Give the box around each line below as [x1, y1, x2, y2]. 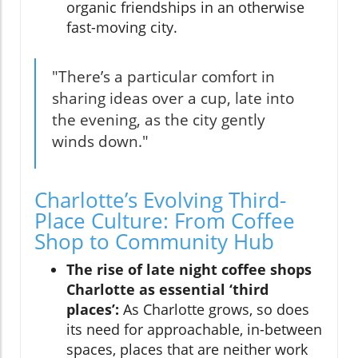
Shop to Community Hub [34, 226, 274, 256]
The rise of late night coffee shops [66, 259, 312, 279]
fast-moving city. [66, 17, 177, 37]
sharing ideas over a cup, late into [52, 87, 294, 109]
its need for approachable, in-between [66, 319, 322, 339]
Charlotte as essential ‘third [66, 279, 268, 299]
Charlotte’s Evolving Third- [34, 185, 286, 214]
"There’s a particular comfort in [52, 66, 275, 87]
